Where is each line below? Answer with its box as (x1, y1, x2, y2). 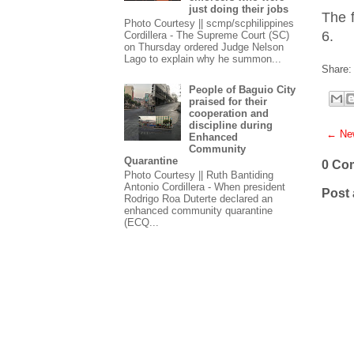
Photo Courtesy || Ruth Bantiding (124, 168, 273, 181)
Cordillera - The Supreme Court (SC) (124, 28, 289, 41)
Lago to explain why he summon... (124, 52, 281, 65)
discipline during (189, 119, 273, 132)
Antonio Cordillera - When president (124, 180, 285, 193)
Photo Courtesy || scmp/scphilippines (124, 17, 294, 29)
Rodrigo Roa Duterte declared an (124, 192, 273, 205)
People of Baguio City (189, 84, 296, 96)
